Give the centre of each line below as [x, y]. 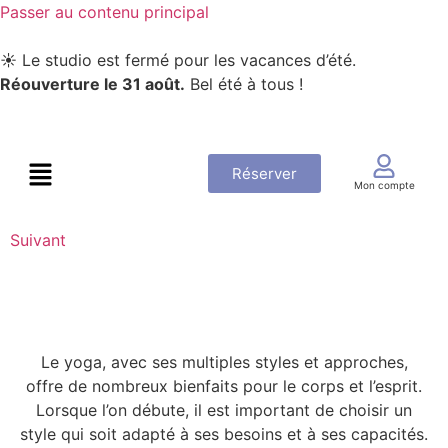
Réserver [264, 174]
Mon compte [384, 185]
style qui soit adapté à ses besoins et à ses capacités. [224, 433]
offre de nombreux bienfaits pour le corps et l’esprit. [224, 385]
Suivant [38, 239]
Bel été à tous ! [244, 84]
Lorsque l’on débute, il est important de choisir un [224, 409]
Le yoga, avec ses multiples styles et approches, [224, 361]
